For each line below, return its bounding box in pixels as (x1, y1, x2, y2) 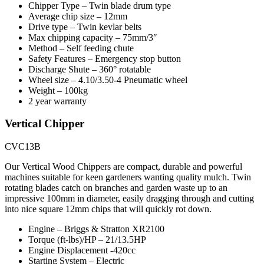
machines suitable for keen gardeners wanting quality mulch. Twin (5, 172, 251, 183)
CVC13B (5, 141, 41, 152)
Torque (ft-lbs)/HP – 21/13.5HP (28, 235, 146, 245)
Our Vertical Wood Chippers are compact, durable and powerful (5, 161, 242, 172)
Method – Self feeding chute (28, 42, 134, 53)
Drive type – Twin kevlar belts (28, 21, 141, 32)
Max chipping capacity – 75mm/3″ (28, 32, 157, 42)
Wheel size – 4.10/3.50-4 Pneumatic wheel (28, 74, 187, 85)
